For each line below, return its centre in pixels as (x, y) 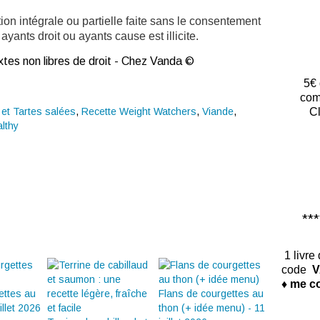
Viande (218, 112)
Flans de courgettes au (211, 294)
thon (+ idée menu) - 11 (212, 308)
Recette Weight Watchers (139, 112)
